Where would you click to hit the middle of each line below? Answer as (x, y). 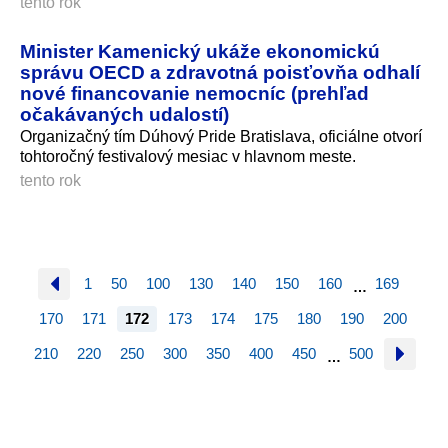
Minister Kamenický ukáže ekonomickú (200, 51)
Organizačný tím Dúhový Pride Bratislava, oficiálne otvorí (221, 137)
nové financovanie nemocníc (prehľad (194, 93)
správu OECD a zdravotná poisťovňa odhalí (220, 72)
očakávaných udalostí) (124, 114)
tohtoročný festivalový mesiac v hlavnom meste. (188, 157)
